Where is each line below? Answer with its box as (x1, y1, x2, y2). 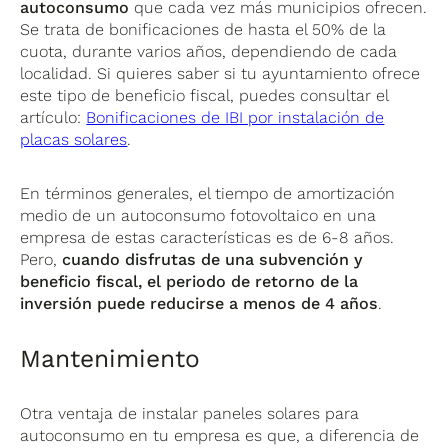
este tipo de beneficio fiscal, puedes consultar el (20, 86, 389, 106)
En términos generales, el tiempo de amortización (20, 184, 396, 204)
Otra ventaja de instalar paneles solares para (20, 404, 360, 424)
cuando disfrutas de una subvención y (62, 250, 364, 270)
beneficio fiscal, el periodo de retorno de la (20, 272, 359, 292)
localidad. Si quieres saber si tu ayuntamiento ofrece (20, 64, 421, 84)
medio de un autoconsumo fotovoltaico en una (20, 206, 377, 226)
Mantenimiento (20, 344, 201, 374)
